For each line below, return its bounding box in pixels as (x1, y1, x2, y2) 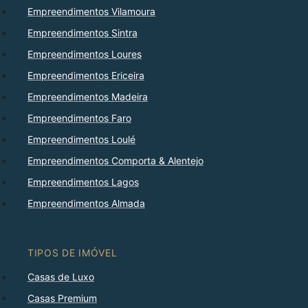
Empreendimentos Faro (27, 112, 131, 124)
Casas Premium (27, 292, 97, 305)
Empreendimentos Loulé (27, 133, 135, 146)
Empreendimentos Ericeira (27, 69, 144, 82)
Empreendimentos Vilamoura (27, 5, 155, 18)
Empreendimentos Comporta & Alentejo (27, 155, 203, 167)
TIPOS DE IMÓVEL (27, 247, 118, 259)
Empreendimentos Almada (27, 197, 145, 210)
